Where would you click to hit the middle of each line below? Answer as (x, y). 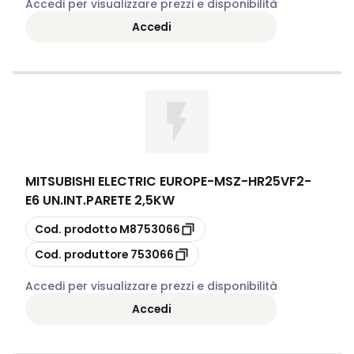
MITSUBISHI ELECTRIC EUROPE (116, 181)
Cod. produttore (81, 254)
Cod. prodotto (76, 229)
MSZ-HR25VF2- (263, 181)
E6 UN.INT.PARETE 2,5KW (100, 200)
